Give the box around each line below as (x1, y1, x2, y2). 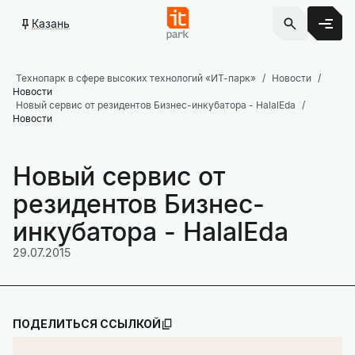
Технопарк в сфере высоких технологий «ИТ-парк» (16, 72, 256, 84)
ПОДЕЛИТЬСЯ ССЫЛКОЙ (13, 317, 161, 330)
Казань (32, 16, 70, 30)
